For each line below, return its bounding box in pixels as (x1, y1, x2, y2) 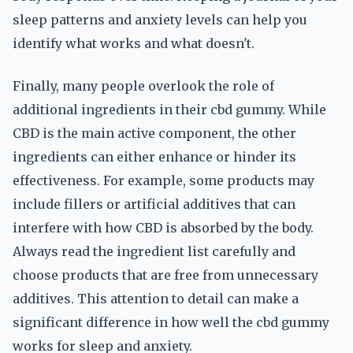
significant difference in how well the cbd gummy (13, 314, 329, 330)
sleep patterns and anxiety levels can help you (13, 12, 307, 28)
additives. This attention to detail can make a (13, 291, 299, 307)
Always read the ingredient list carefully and (13, 243, 295, 259)
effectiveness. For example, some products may (13, 173, 314, 188)
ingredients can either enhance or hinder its (13, 149, 296, 165)
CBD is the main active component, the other (13, 125, 296, 141)
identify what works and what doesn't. (13, 35, 255, 51)
